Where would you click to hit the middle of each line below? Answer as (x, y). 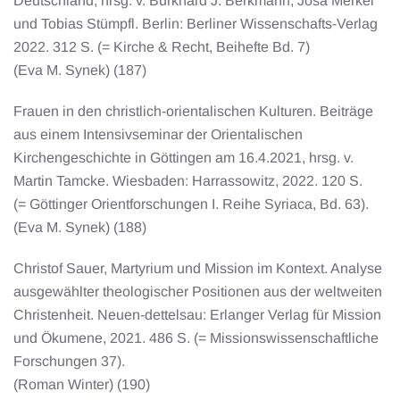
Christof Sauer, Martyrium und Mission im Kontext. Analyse (198, 268)
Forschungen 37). (73, 361)
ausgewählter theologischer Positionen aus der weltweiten (198, 291)
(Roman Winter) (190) (82, 384)
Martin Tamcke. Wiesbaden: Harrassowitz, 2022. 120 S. (188, 180)
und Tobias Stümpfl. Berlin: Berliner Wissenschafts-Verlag (196, 23)
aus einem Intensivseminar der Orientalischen (158, 134)
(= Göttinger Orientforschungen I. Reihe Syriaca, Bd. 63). (195, 204)
